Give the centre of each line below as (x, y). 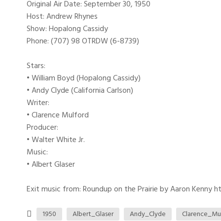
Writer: (38, 102)
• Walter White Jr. (55, 139)
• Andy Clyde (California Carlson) (80, 90)
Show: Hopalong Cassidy (67, 28)
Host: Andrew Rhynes (62, 16)
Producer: (42, 127)
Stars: (36, 65)
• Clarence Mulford (57, 115)
